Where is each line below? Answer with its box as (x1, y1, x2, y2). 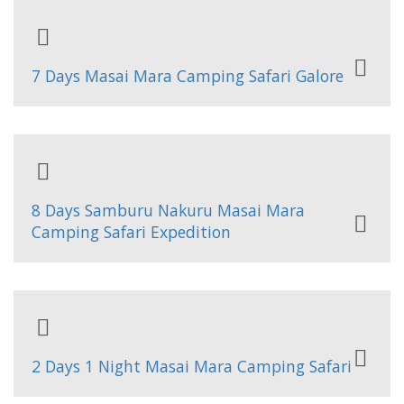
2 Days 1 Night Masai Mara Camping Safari (32, 355, 352, 377)
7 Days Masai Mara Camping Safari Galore (32, 65, 344, 87)
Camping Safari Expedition (32, 221, 231, 243)
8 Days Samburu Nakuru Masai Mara (32, 199, 305, 221)
